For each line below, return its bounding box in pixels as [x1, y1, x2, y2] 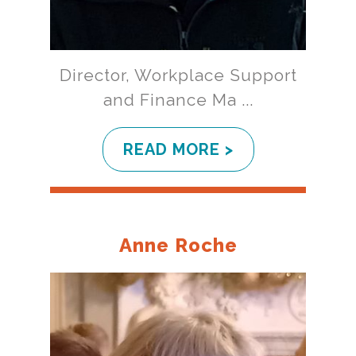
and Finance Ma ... [103, 90, 253, 110]
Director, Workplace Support [59, 65, 297, 86]
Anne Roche [118, 234, 238, 257]
